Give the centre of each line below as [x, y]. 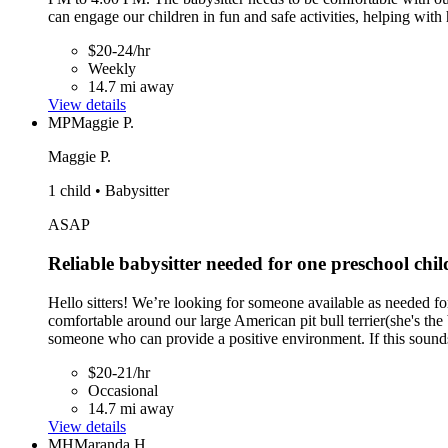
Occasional [123, 390]
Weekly [112, 69]
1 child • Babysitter [108, 191]
